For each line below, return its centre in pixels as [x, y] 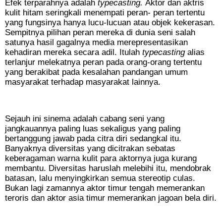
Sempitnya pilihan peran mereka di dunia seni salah [100, 33]
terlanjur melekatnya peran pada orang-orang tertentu [103, 62]
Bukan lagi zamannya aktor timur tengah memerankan [105, 188]
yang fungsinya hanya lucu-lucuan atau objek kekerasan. [110, 23]
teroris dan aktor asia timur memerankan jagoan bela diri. [111, 198]
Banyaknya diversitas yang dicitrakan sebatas [90, 149]
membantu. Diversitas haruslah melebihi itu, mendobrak [108, 168]
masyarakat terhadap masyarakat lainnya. [83, 82]
